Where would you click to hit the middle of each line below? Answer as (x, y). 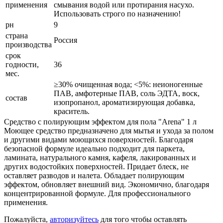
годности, (22, 64)
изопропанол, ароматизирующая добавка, (124, 102)
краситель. (72, 111)
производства (29, 44)
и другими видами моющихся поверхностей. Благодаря (99, 139)
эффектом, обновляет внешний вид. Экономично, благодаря (107, 184)
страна (17, 35)
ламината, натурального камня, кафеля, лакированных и (100, 157)
